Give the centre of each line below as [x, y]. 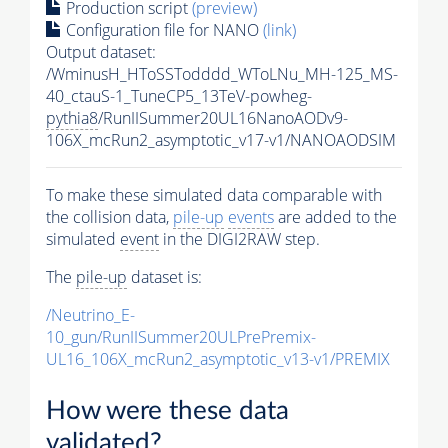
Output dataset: [101, 51]
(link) [279, 29]
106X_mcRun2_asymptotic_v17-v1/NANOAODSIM [221, 139]
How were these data [167, 411]
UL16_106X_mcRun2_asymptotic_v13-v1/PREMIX [218, 358]
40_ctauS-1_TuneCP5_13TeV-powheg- [179, 95]
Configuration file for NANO [162, 29]
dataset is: [164, 276]
